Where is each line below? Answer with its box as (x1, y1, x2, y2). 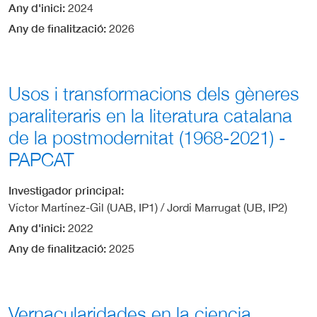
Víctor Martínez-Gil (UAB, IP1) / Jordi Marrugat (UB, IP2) (8, 200, 287, 214)
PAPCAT (8, 148, 74, 171)
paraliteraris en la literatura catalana (8, 104, 292, 127)
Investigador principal (8, 183, 121, 197)
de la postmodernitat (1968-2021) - (8, 126, 286, 149)
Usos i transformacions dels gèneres (8, 82, 299, 105)
